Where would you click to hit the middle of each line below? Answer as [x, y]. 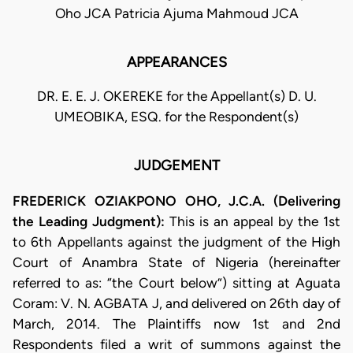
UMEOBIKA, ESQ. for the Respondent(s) [176, 117]
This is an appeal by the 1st [253, 221]
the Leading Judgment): [89, 221]
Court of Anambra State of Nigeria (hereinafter [176, 262]
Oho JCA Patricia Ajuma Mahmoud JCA [176, 14]
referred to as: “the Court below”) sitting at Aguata [176, 282]
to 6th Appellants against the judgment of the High [176, 242]
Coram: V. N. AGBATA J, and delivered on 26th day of [176, 303]
